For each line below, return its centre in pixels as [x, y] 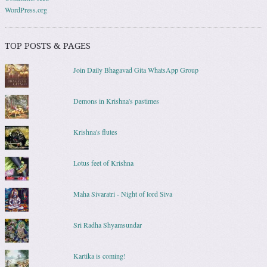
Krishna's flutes [95, 131]
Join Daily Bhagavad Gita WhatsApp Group [136, 69]
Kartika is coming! [99, 255]
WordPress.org [26, 9]
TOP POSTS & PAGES [48, 46]
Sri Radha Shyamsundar [107, 224]
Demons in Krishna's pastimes [116, 100]
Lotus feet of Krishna [103, 162]
